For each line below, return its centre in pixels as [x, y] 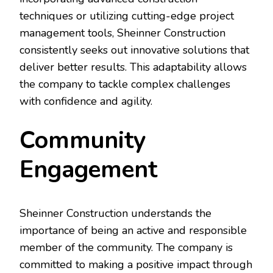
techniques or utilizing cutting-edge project [127, 16]
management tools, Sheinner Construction [122, 33]
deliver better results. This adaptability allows [133, 67]
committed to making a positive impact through [136, 264]
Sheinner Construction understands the [115, 213]
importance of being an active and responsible [133, 230]
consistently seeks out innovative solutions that [134, 50]
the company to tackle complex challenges [125, 84]
